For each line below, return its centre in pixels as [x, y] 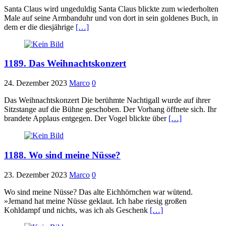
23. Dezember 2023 [36, 175]
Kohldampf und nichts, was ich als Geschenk [77, 210]
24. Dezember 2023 [36, 83]
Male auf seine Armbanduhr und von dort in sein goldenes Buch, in [111, 18]
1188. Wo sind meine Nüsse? [62, 155]
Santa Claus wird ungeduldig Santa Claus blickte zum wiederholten [111, 9]
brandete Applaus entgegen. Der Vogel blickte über [86, 119]
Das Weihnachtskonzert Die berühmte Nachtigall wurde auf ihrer [107, 100]
